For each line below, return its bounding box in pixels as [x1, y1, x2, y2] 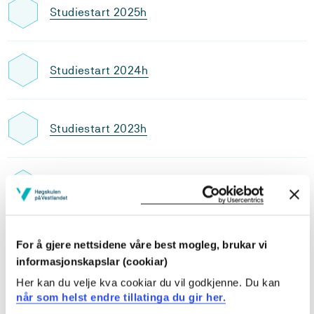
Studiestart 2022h [50, 179, 147, 193]
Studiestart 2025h [50, 5, 147, 19]
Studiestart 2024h [50, 63, 149, 77]
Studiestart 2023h [50, 121, 147, 135]
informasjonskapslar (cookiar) [16, 255, 168, 267]
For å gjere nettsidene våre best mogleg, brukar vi [16, 238, 268, 250]
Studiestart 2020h [50, 296, 148, 310]
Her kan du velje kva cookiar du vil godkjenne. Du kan [16, 276, 280, 289]
